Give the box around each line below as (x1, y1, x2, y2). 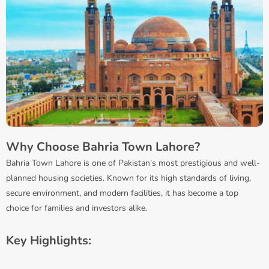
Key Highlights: (6, 232, 91, 249)
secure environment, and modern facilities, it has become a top (6, 187, 238, 199)
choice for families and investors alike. (6, 202, 147, 214)
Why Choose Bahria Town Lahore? (6, 138, 200, 155)
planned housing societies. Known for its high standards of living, (6, 172, 251, 184)
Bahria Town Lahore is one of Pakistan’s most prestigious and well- (6, 157, 260, 169)
